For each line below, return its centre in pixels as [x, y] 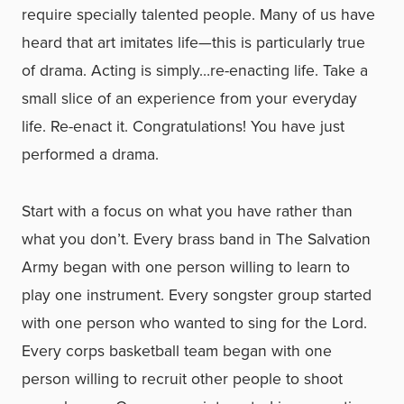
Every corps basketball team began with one [177, 351]
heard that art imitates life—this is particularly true [193, 42]
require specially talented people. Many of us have [198, 14]
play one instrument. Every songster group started [197, 295]
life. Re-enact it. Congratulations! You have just [183, 126]
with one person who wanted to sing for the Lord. [194, 323]
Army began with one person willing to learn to [186, 267]
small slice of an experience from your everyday [189, 98]
